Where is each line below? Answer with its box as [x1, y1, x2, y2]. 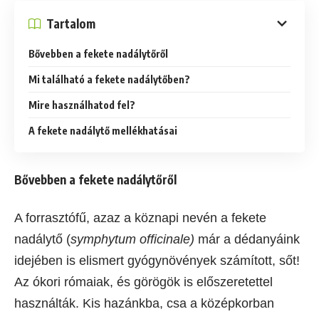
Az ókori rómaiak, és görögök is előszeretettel [14, 275, 273, 290]
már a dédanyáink [194, 232, 300, 247]
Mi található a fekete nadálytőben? [28, 73, 190, 86]
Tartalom [46, 15, 95, 31]
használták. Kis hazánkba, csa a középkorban [14, 296, 274, 311]
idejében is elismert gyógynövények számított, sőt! [14, 253, 300, 268]
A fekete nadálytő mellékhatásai [28, 125, 177, 137]
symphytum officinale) [70, 232, 194, 247]
